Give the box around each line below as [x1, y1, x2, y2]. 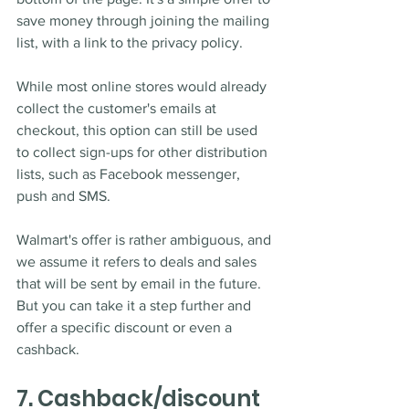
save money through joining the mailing [16, 13, 273, 29]
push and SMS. [16, 188, 114, 204]
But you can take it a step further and [16, 298, 255, 314]
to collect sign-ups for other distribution [16, 144, 271, 161]
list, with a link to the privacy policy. [16, 35, 246, 51]
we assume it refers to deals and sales [16, 254, 260, 270]
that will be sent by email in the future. [16, 276, 265, 292]
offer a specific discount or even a [16, 320, 236, 336]
